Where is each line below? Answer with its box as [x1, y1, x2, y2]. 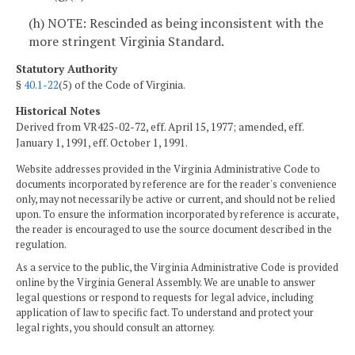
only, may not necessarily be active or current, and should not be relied [16, 193, 335, 207]
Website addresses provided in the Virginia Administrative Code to [16, 162, 320, 177]
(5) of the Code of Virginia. [59, 77, 185, 92]
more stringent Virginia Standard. [29, 32, 224, 51]
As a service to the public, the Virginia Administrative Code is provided [16, 261, 338, 275]
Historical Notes [16, 104, 101, 119]
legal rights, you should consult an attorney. [16, 321, 215, 335]
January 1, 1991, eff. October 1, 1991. [16, 136, 188, 151]
